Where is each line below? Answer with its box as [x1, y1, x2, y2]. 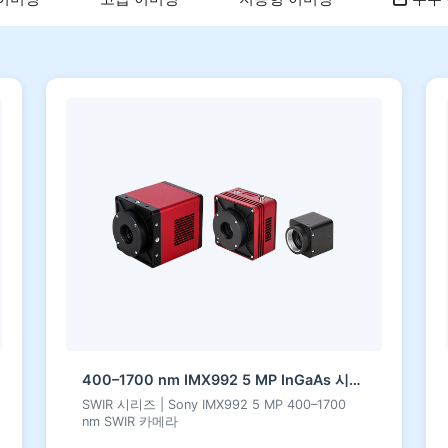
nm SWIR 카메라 [82, 413, 178, 429]
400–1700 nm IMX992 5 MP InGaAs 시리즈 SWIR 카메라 [349, 370, 361, 388]
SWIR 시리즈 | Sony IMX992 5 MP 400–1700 [82, 396, 346, 412]
